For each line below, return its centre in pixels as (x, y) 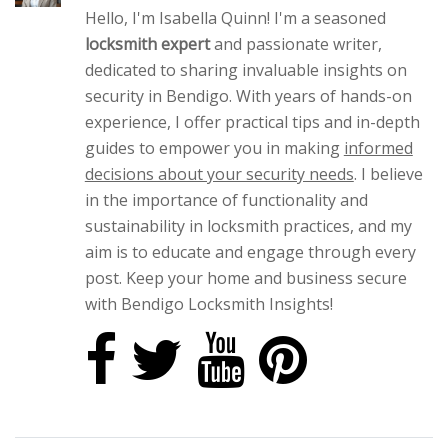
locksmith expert (147, 44)
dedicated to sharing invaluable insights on (245, 70)
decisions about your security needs (219, 174)
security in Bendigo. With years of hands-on (248, 96)
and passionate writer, (295, 44)
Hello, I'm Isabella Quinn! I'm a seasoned (235, 18)
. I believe (388, 174)
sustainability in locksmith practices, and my (248, 226)
